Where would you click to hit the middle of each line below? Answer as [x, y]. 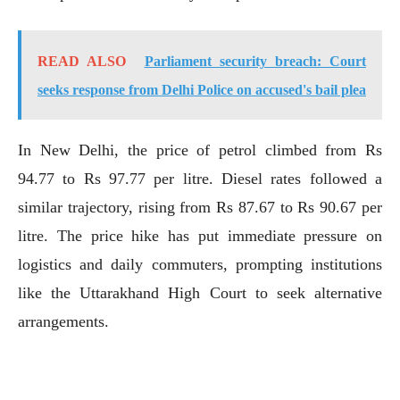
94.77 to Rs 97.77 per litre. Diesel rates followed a [200, 178]
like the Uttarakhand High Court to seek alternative [200, 292]
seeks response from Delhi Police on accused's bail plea [202, 89]
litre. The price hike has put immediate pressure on [200, 235]
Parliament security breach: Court [255, 61]
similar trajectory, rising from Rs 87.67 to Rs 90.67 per [200, 207]
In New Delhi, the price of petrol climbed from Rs [200, 150]
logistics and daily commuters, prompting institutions [200, 264]
